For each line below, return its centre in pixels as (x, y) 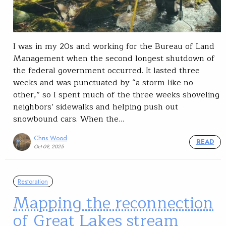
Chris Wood (50, 138)
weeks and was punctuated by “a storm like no (103, 82)
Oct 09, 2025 (48, 146)
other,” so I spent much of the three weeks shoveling (116, 95)
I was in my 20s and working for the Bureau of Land (114, 46)
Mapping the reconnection (113, 203)
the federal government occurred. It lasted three (106, 70)
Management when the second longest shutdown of (114, 58)
